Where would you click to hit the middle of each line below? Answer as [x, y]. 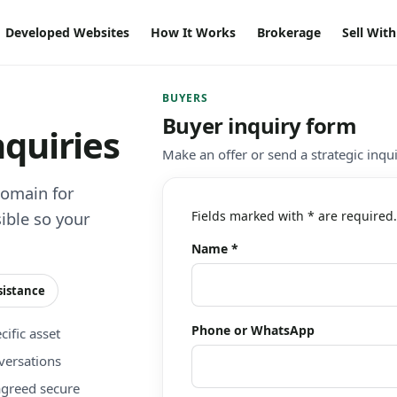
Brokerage [289, 32]
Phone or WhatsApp [253, 330]
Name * [214, 249]
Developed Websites [67, 32]
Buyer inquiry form [259, 125]
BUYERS [185, 98]
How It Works [193, 32]
